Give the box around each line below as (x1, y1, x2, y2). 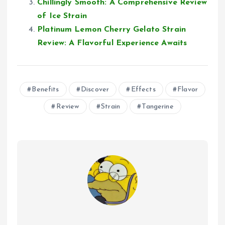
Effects (131, 86, 156, 94)
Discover (81, 86, 109, 94)
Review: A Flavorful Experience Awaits (37, 39, 187, 48)
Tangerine (142, 103, 174, 111)
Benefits (32, 86, 59, 94)
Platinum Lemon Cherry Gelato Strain (37, 26, 186, 34)
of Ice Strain (37, 12, 87, 21)
